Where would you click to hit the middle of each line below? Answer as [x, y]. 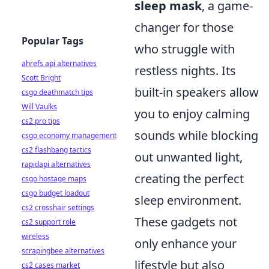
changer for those [184, 27]
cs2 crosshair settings [58, 207]
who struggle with [185, 49]
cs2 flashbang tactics [56, 150]
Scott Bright [41, 78]
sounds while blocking [196, 135]
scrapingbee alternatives [63, 251]
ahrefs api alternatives [59, 63]
